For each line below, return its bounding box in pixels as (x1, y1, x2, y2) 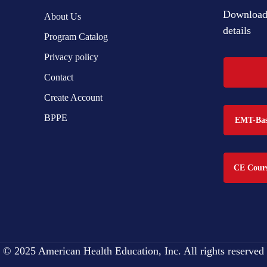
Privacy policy (44, 52, 98, 62)
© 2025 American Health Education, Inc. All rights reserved (3, 245, 264, 257)
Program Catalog (44, 32, 108, 42)
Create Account (44, 92, 103, 103)
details (222, 24, 251, 36)
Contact (44, 72, 73, 82)
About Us (44, 11, 81, 21)
